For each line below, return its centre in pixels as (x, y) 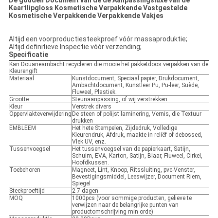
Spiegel (81, 184)
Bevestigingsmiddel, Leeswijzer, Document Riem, (136, 177)
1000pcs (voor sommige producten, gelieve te (132, 198)
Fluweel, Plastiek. (94, 92)
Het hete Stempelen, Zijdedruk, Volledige (124, 128)
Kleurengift (23, 71)
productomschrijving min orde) (112, 212)
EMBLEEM (22, 128)
